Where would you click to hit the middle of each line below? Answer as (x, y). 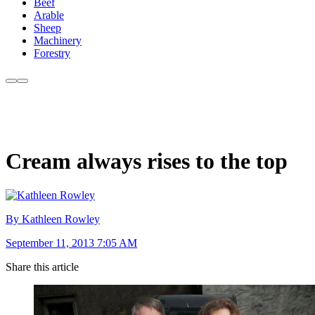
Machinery (58, 41)
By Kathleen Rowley (53, 219)
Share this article (42, 267)
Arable (49, 15)
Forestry (52, 53)
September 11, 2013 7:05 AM (71, 243)
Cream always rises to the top (147, 161)
